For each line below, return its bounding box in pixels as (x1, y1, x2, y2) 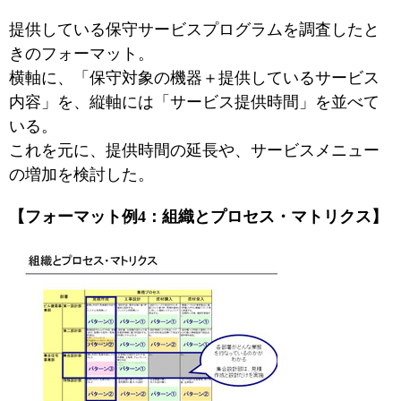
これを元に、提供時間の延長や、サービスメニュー (9, 141, 380, 159)
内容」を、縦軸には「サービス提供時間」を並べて (9, 93, 380, 111)
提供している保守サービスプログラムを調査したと (9, 21, 380, 38)
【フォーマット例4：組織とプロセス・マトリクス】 (9, 208, 388, 226)
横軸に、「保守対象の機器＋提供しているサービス (9, 69, 380, 87)
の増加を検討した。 (9, 166, 154, 183)
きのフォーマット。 (9, 45, 154, 63)
